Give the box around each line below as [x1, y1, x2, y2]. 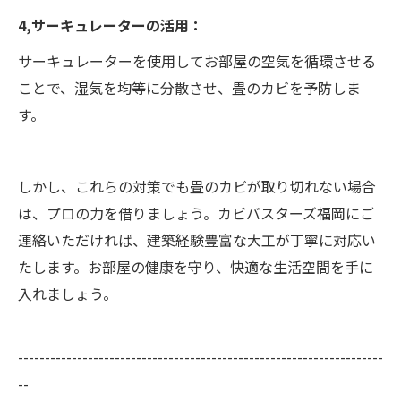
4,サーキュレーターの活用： [18, 13, 203, 36]
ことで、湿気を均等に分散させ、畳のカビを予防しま [18, 76, 361, 98]
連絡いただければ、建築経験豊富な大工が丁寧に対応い [18, 228, 376, 251]
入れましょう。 [18, 282, 117, 304]
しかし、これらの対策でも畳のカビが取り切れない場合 [18, 175, 376, 197]
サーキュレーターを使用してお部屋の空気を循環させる [18, 49, 376, 72]
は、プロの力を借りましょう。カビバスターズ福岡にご [18, 201, 374, 224]
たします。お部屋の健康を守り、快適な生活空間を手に [18, 255, 373, 277]
